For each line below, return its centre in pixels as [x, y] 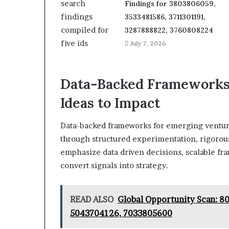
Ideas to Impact [110, 102]
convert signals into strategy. [114, 166]
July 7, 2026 [148, 43]
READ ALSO [92, 200]
